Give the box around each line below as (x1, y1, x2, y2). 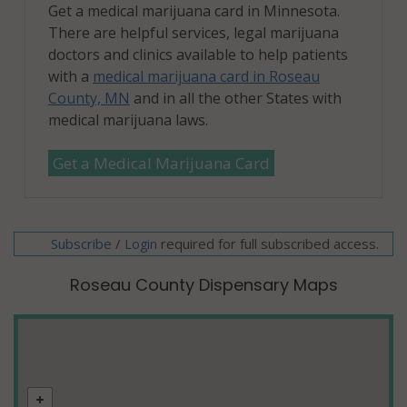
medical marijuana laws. (48, 109, 208, 130)
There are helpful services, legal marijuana (48, 22, 339, 43)
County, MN (48, 87, 130, 108)
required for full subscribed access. (157, 233, 379, 253)
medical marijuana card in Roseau (93, 65, 320, 86)
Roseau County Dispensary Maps (69, 273, 338, 296)
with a (48, 65, 93, 86)
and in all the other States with (130, 87, 342, 108)
